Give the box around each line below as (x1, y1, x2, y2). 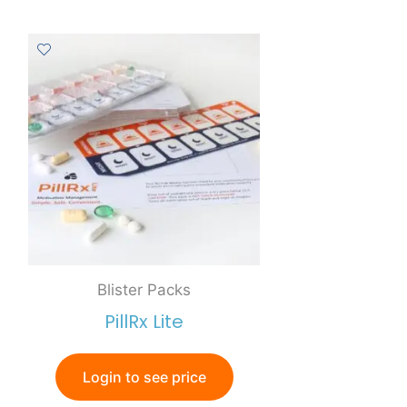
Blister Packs (97, 280, 191, 299)
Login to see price (82, 368, 206, 387)
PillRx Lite (104, 309, 184, 335)
